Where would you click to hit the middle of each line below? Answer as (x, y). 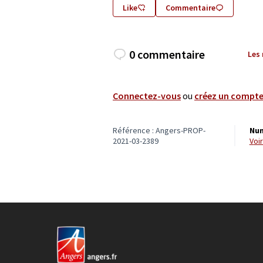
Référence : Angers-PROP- (159, 130)
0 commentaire (167, 54)
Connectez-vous (147, 95)
